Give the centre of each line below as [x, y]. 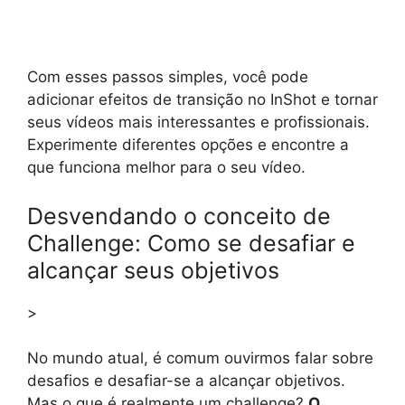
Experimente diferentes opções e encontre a [188, 145]
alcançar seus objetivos [153, 270]
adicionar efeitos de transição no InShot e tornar [202, 100]
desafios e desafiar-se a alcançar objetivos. [186, 381]
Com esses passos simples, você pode [168, 77]
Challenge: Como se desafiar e [191, 243]
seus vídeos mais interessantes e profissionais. [198, 122]
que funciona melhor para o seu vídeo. [166, 168]
